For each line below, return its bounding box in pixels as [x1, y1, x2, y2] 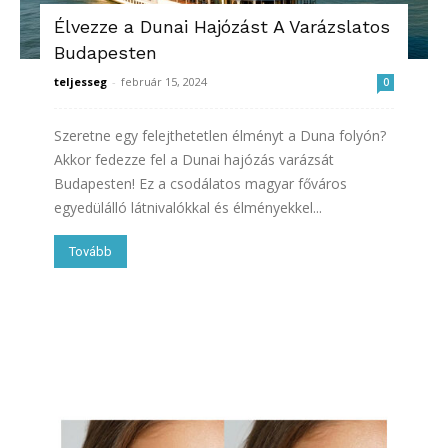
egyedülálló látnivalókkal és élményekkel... [54, 198, 322, 218]
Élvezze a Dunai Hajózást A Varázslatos [54, 16, 390, 38]
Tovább [69, 244, 112, 260]
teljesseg [54, 74, 107, 90]
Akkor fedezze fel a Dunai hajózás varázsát [54, 150, 334, 170]
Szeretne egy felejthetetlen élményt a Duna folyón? [54, 126, 386, 146]
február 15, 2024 [121, 74, 207, 90]
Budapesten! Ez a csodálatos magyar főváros [54, 174, 347, 194]
